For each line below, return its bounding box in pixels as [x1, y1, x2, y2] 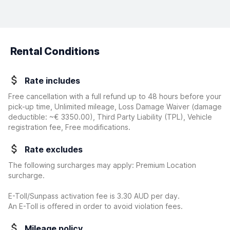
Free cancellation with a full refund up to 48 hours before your [8, 92, 221, 101]
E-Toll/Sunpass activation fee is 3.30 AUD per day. [8, 191, 180, 200]
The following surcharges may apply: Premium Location [8, 161, 196, 169]
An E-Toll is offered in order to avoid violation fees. [8, 202, 183, 210]
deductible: [8, 112, 49, 121]
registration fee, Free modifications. [8, 123, 130, 131]
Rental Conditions [10, 45, 100, 57]
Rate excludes [25, 144, 83, 155]
